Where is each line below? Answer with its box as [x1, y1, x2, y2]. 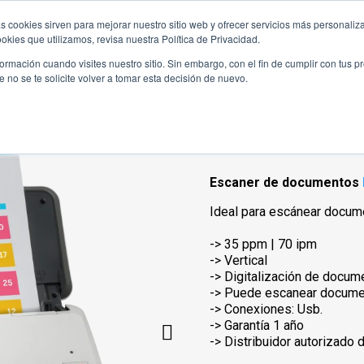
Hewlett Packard [97, 28, 202, 45]
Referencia [210, 144, 269, 157]
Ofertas [257, 28, 305, 45]
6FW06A [274, 144, 318, 157]
